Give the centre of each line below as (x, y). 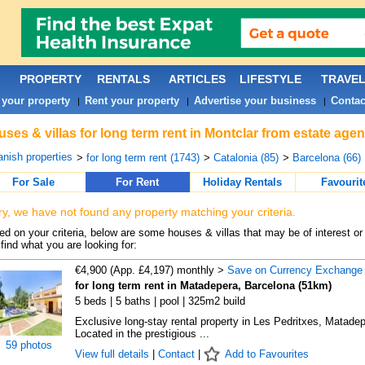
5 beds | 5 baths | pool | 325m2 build (160, 301)
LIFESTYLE (270, 79)
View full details (113, 354)
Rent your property (132, 101)
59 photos (29, 345)
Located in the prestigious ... (142, 334)
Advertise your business (255, 101)
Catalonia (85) (246, 158)
